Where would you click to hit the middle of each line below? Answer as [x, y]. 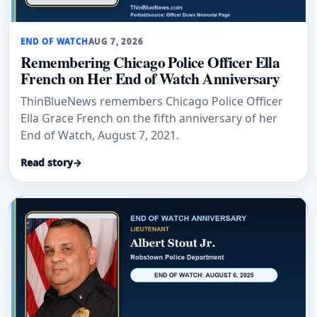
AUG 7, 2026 [116, 41]
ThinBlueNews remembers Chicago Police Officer [152, 101]
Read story [47, 162]
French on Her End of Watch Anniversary [150, 78]
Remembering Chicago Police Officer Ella [150, 62]
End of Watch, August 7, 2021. [100, 135]
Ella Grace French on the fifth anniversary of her [149, 118]
